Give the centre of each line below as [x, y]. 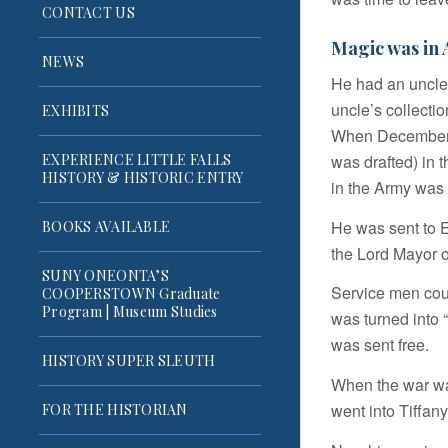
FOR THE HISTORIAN [115, 410]
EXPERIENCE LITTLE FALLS [137, 160]
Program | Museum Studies [130, 312]
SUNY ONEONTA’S [105, 276]
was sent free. [380, 345]
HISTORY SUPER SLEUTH [129, 361]
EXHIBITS [76, 111]
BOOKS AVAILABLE [106, 227]
